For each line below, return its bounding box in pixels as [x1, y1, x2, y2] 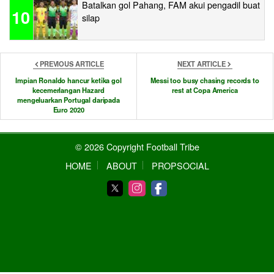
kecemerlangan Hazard [32, 84, 105, 95]
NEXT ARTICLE [177, 58, 226, 68]
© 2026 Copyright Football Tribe [75, 139, 199, 153]
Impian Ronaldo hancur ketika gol [15, 75, 122, 85]
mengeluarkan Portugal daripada [17, 94, 120, 105]
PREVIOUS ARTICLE [40, 58, 104, 68]
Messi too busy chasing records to [150, 75, 259, 85]
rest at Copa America [172, 84, 238, 95]
